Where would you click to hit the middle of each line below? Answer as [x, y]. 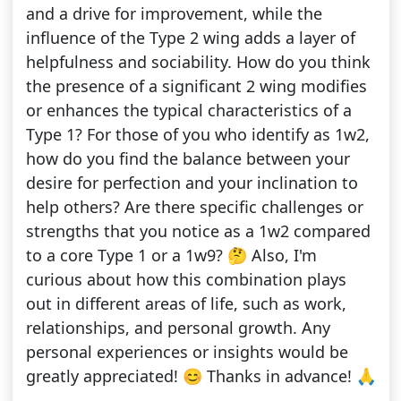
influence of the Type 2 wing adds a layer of [190, 38]
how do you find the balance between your [188, 159]
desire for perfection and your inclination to [192, 183]
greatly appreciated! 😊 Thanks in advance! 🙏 [200, 376]
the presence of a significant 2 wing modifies [196, 86]
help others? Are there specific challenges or [194, 207]
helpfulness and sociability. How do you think [198, 62]
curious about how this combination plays [186, 280]
